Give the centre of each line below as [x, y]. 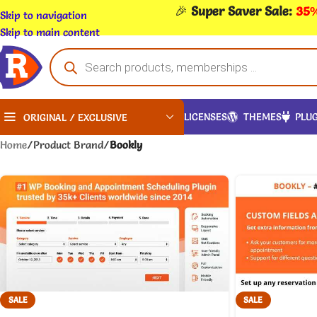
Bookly [126, 144]
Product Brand [68, 144]
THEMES [263, 116]
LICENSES [206, 116]
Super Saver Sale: [243, 11]
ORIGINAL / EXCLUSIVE [75, 117]
